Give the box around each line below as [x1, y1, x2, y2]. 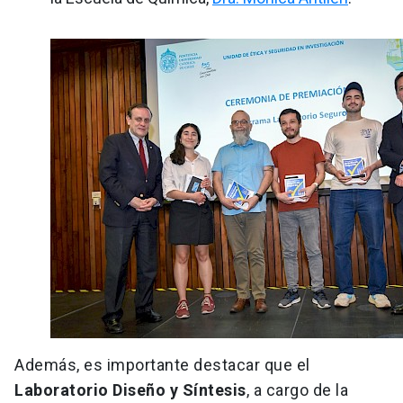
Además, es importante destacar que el [14, 355, 310, 375]
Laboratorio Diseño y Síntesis [14, 381, 246, 400]
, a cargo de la [246, 381, 348, 400]
